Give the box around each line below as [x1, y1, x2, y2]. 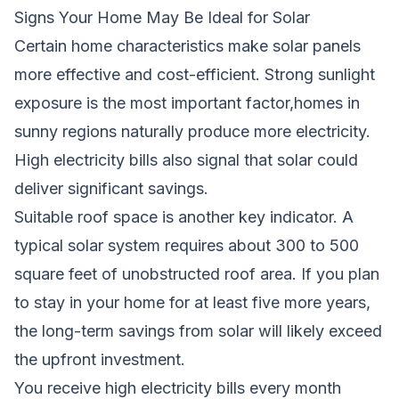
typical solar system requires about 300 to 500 [14, 235, 359, 255]
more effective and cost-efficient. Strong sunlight [14, 64, 375, 84]
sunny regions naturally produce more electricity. [14, 121, 370, 141]
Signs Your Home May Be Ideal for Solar [14, 7, 310, 27]
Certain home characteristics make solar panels [14, 36, 361, 55]
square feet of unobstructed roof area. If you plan [14, 264, 379, 283]
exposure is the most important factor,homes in [14, 93, 360, 112]
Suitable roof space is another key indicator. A [14, 207, 354, 226]
